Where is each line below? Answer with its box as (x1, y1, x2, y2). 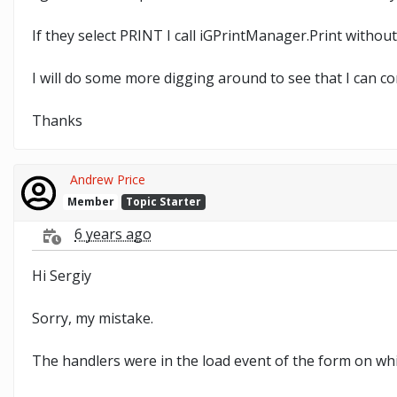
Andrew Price (69, 170, 145, 188)
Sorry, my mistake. (32, 307, 153, 328)
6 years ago (74, 224, 152, 245)
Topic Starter (126, 193, 202, 209)
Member (66, 193, 114, 209)
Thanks (32, 110, 82, 130)
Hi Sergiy (32, 265, 91, 285)
